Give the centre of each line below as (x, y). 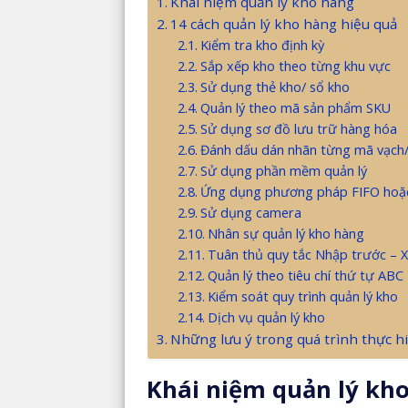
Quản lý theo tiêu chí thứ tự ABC (305, 276)
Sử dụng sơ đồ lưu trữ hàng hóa (298, 129)
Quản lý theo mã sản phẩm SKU (295, 108)
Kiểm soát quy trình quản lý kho (302, 297)
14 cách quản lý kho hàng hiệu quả (284, 24)
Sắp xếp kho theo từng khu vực (295, 66)
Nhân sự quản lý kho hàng (286, 234)
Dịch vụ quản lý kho (266, 318)
